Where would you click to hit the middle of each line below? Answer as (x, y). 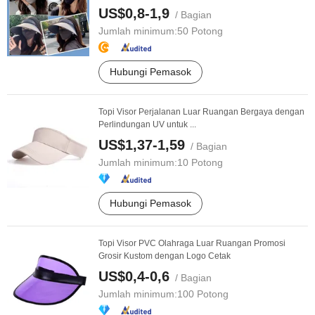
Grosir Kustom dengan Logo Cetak (165, 256)
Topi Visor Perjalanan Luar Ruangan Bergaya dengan (201, 112)
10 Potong (200, 162)
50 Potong (200, 31)
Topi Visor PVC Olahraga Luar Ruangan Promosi (192, 243)
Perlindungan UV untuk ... (147, 124)
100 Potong (203, 294)
